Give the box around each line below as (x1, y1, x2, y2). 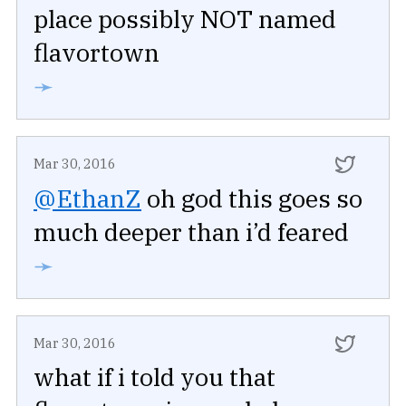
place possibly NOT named (34, 3, 336, 35)
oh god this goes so (141, 181, 362, 214)
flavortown (34, 36, 159, 69)
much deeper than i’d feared (34, 215, 349, 247)
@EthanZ (34, 181, 141, 214)
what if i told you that (34, 360, 275, 392)
